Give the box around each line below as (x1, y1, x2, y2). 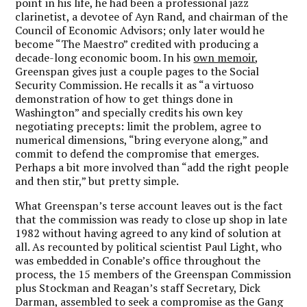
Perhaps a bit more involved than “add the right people (15, 159, 289, 175)
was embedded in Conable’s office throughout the (15, 252, 261, 268)
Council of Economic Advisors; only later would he (15, 22, 265, 38)
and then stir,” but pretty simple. (15, 173, 182, 188)
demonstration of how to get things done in (15, 90, 234, 106)
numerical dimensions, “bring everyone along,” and (15, 132, 269, 147)
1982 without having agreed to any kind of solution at (15, 225, 282, 241)
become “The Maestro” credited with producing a (15, 36, 259, 51)
